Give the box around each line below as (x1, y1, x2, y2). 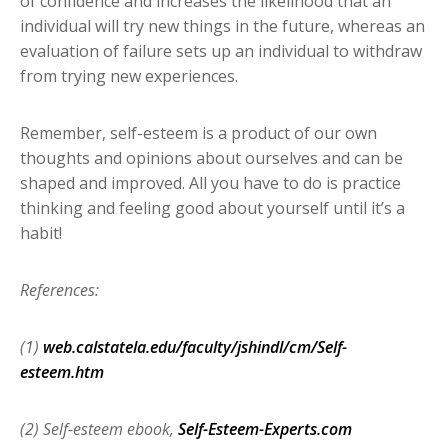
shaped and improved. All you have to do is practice (20, 171, 401, 194)
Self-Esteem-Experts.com (178, 417, 352, 440)
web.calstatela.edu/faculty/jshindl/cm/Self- (43, 335, 347, 358)
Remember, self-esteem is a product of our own (20, 121, 377, 144)
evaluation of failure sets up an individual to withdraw (20, 39, 422, 62)
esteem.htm (20, 360, 104, 383)
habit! (20, 221, 62, 244)
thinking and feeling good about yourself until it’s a (20, 196, 405, 219)
